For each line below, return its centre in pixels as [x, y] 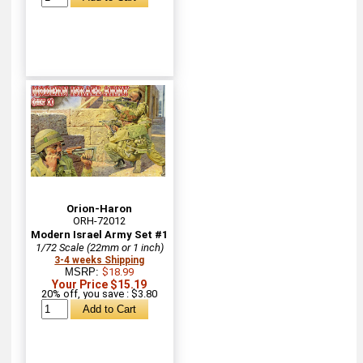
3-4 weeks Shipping [100, 260]
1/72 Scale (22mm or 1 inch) [99, 247]
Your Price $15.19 [100, 284]
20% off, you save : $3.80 [100, 293]
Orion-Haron [100, 208]
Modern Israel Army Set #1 [100, 234]
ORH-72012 [100, 220]
